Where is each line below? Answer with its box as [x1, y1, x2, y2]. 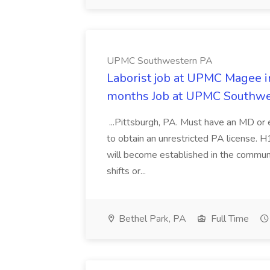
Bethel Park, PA [116, 212, 186, 225]
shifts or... [107, 165, 148, 178]
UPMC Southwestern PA [107, 54, 213, 67]
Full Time [209, 212, 249, 225]
